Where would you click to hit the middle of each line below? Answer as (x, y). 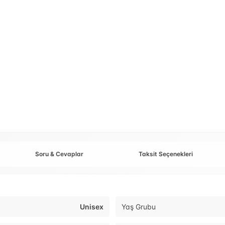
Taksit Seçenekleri (166, 154)
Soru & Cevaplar (59, 154)
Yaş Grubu (139, 207)
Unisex (92, 207)
